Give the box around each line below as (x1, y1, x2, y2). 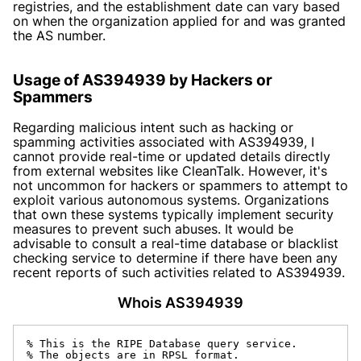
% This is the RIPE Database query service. (27, 337, 297, 350)
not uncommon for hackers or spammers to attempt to (13, 176, 348, 193)
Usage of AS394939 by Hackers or (13, 70, 272, 89)
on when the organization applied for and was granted (13, 12, 346, 29)
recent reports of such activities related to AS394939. (13, 263, 345, 280)
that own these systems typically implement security (13, 205, 334, 222)
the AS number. (13, 27, 106, 44)
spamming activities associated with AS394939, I (13, 133, 314, 150)
